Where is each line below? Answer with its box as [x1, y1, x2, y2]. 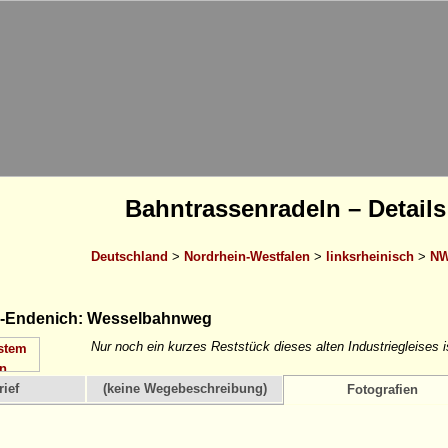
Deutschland [90, 248, 168, 264]
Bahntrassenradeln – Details [124, 195, 446, 222]
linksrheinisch [325, 248, 414, 264]
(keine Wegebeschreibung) [102, 381, 267, 396]
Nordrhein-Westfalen [183, 248, 310, 264]
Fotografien [347, 382, 418, 397]
